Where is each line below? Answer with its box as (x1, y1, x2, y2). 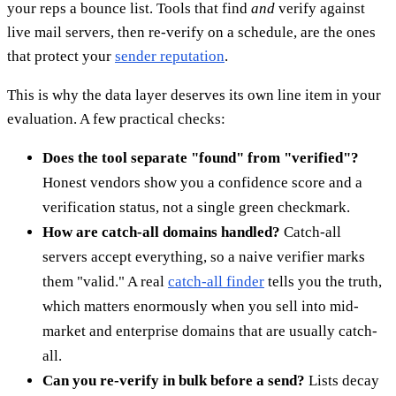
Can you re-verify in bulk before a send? (42, 372, 305, 390)
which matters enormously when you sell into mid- (42, 298, 359, 316)
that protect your (7, 48, 115, 65)
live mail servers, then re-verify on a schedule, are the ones (7, 24, 376, 42)
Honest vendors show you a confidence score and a (42, 174, 362, 192)
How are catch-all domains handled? (42, 224, 280, 241)
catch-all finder (168, 273, 264, 291)
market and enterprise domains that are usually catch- (42, 323, 377, 340)
